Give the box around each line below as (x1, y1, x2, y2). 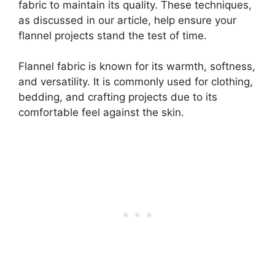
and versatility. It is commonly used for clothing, (18, 76, 253, 88)
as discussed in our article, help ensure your (18, 14, 236, 26)
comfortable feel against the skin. (18, 106, 184, 119)
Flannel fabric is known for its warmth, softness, (18, 60, 255, 73)
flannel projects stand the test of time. (18, 29, 207, 42)
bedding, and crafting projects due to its (18, 91, 217, 104)
